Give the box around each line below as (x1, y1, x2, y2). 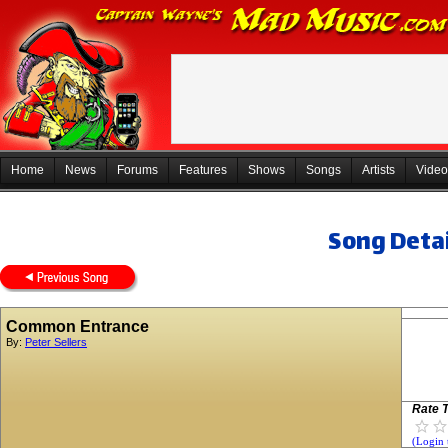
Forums (117, 163, 158, 177)
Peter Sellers (25, 336, 87, 348)
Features (179, 163, 227, 177)
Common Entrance (6, 318, 149, 335)
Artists (362, 163, 395, 177)
